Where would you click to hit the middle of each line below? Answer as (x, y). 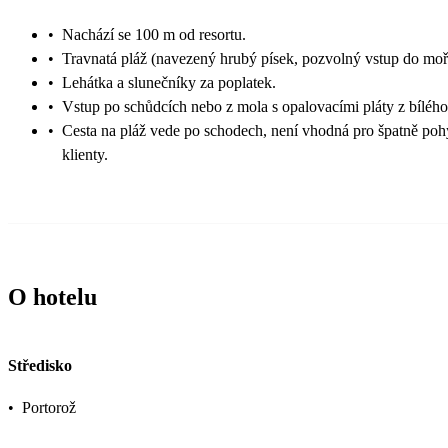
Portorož (49, 407)
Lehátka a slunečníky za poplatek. (169, 83)
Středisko (40, 365)
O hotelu (52, 297)
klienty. (85, 155)
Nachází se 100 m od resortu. (154, 35)
